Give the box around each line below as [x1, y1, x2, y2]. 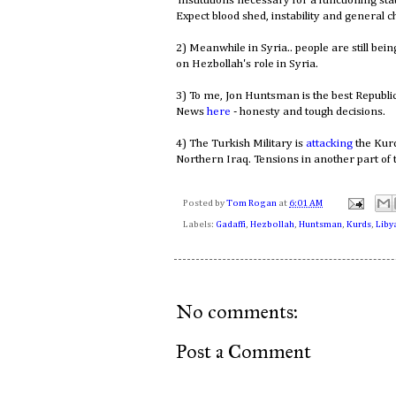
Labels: [183, 220, 216, 230]
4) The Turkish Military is [176, 137, 306, 149]
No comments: [176, 300, 299, 324]
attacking [306, 137, 353, 149]
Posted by [183, 198, 226, 208]
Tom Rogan [226, 198, 278, 208]
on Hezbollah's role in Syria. [176, 57, 318, 70]
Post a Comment [176, 339, 311, 364]
